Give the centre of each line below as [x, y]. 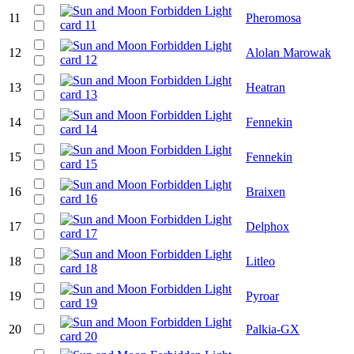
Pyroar [262, 296]
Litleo [260, 261]
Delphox [267, 226]
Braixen [265, 191]
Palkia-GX [273, 329]
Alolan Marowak [288, 52]
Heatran [265, 87]
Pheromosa [273, 17]
